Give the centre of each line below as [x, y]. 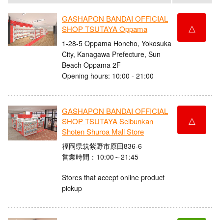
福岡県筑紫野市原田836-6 [102, 146]
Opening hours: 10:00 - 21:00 [108, 75]
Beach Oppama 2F [91, 65]
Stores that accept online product [113, 177]
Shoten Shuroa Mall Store [103, 132]
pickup [72, 188]
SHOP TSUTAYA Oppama [105, 29]
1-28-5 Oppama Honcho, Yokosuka [117, 43]
